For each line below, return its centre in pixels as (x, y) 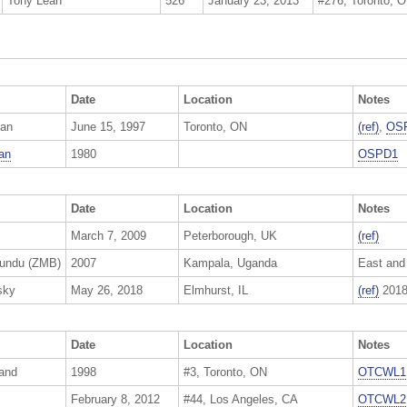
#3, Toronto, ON (225, 372)
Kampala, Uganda (230, 263)
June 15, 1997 (108, 127)
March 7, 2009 (109, 236)
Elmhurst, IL (216, 291)
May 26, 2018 (107, 291)
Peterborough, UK (230, 236)
